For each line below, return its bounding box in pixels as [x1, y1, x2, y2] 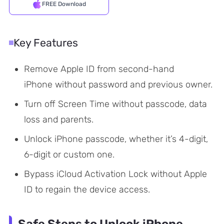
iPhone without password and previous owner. [23, 78, 212, 90]
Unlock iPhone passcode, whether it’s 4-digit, [23, 133, 208, 144]
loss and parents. [23, 113, 93, 125]
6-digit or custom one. [23, 148, 114, 160]
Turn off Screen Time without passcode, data [23, 98, 207, 109]
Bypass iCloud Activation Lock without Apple [23, 168, 207, 179]
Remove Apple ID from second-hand [23, 63, 174, 74]
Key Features [13, 36, 78, 49]
